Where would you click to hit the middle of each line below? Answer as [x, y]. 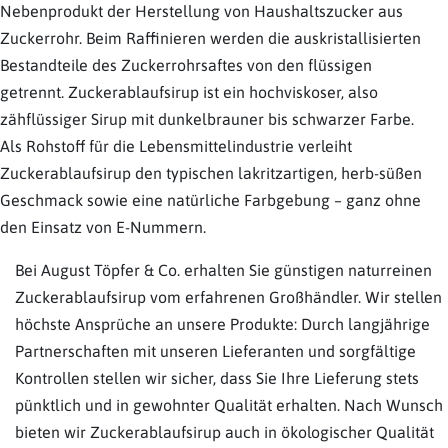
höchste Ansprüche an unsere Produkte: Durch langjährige [222, 324]
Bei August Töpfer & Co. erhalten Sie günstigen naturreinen [223, 270]
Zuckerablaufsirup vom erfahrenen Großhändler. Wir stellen [228, 297]
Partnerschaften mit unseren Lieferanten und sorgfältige [215, 351]
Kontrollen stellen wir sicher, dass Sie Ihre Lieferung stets [217, 378]
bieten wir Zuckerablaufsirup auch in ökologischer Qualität [224, 432]
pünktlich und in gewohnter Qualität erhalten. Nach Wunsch [229, 405]
